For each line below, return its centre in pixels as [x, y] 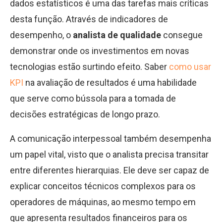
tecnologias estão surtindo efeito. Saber [89, 67]
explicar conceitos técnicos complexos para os [103, 186]
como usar [190, 67]
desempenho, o [41, 35]
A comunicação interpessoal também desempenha [111, 139]
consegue [182, 35]
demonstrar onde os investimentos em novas [100, 51]
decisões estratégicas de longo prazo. [85, 114]
